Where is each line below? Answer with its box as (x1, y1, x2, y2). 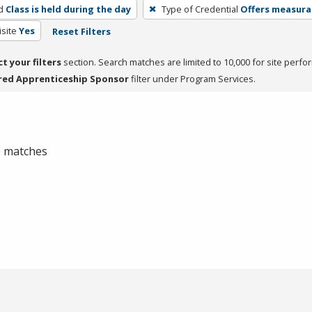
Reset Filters (52, 24, 111, 38)
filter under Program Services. (129, 72, 256, 85)
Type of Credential (161, 2, 238, 15)
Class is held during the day (5, 2, 131, 15)
